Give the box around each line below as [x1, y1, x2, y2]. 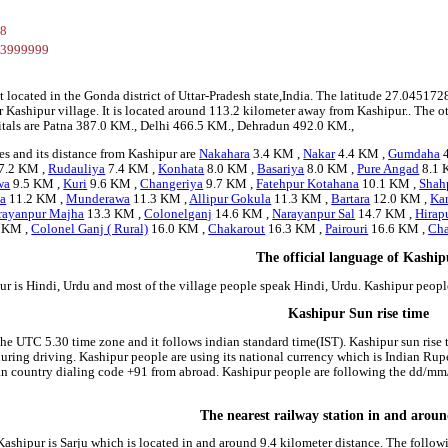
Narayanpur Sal [272, 207, 356, 222]
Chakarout [208, 222, 266, 237]
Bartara [331, 192, 371, 207]
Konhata [158, 162, 205, 177]
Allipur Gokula [189, 192, 272, 207]
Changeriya [140, 177, 204, 192]
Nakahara [199, 147, 251, 162]
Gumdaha [388, 147, 441, 162]
